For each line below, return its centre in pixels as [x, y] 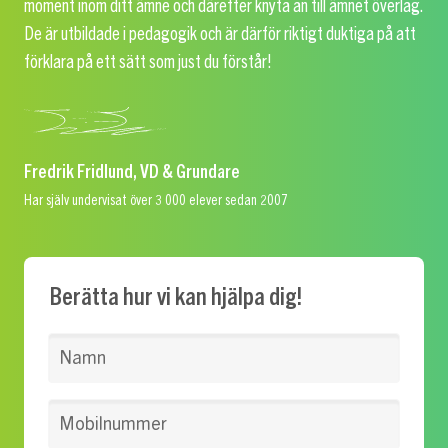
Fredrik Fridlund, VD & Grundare [132, 171]
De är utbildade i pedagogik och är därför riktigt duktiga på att [220, 33]
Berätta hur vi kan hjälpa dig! [175, 295]
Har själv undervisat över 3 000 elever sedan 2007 [156, 199]
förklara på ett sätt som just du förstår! [148, 61]
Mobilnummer [113, 423]
